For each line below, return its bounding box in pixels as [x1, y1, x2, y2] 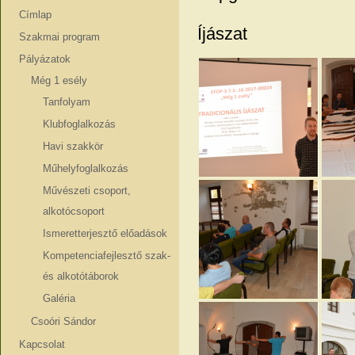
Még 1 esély [30, 74, 87, 86]
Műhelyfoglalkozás [42, 162, 128, 174]
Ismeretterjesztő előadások [42, 227, 167, 239]
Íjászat [197, 24, 247, 44]
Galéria [42, 292, 75, 304]
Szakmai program [18, 31, 100, 43]
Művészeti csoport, [42, 185, 131, 197]
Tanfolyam [42, 96, 90, 108]
